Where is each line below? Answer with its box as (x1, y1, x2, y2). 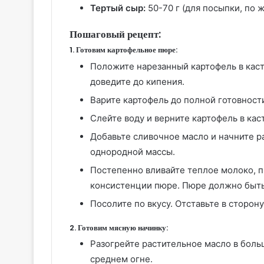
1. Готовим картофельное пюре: (70, 44, 177, 56)
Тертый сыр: (90, 2, 146, 14)
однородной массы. (90, 146, 175, 157)
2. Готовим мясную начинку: (70, 222, 168, 233)
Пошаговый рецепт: (70, 27, 161, 41)
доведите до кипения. (90, 75, 184, 87)
